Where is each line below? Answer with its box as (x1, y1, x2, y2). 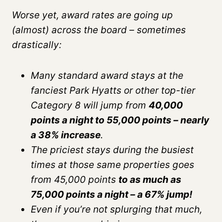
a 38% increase (31, 129, 101, 141)
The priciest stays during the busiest (31, 144, 194, 156)
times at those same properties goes (31, 159, 194, 170)
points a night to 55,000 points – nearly (31, 114, 209, 126)
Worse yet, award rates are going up (12, 9, 173, 21)
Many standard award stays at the (31, 69, 183, 81)
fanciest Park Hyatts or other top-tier (31, 84, 195, 96)
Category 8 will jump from (31, 99, 149, 111)
